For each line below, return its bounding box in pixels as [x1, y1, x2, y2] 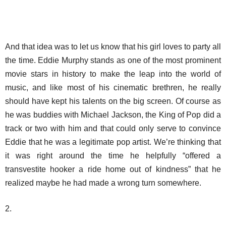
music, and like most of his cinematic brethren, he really [5, 83, 221, 92]
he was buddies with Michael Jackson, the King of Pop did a [5, 110, 221, 119]
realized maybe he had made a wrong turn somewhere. [5, 179, 201, 187]
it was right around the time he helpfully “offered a [5, 151, 221, 160]
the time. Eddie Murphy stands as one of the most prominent [5, 56, 221, 65]
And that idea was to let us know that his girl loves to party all [5, 42, 221, 51]
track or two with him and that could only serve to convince [5, 124, 221, 133]
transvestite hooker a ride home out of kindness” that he [5, 165, 221, 174]
